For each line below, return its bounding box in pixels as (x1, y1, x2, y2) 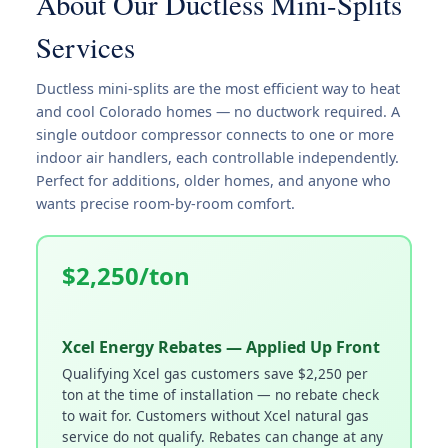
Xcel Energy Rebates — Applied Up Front (61, 335, 380, 358)
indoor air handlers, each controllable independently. (36, 148, 399, 167)
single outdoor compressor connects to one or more (36, 125, 394, 144)
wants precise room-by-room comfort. (36, 194, 295, 213)
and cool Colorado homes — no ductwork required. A (36, 102, 400, 121)
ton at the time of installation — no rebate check (61, 384, 379, 404)
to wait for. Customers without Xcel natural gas (61, 405, 369, 425)
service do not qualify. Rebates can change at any (61, 426, 383, 446)
